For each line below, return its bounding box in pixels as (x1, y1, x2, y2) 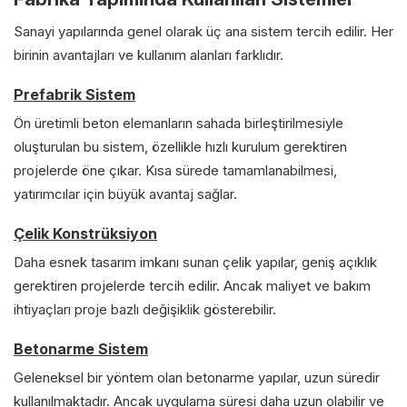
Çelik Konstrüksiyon (14, 223, 157, 243)
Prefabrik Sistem (14, 84, 135, 104)
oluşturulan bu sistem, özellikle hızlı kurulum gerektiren (14, 137, 347, 155)
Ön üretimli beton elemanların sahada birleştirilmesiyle (14, 114, 343, 132)
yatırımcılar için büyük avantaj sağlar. (14, 184, 237, 203)
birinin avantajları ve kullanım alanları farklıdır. (14, 45, 283, 64)
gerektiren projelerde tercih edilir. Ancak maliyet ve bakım (14, 276, 371, 294)
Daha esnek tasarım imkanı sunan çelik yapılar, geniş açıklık (14, 253, 377, 271)
